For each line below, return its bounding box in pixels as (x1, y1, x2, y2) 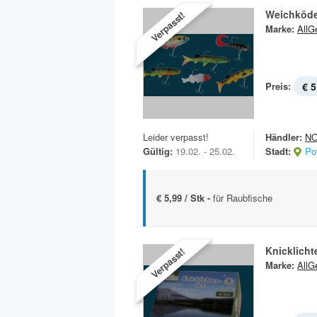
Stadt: (265, 144, 291, 158)
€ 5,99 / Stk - (156, 191, 213, 204)
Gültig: (143, 144, 173, 158)
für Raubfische (213, 191, 272, 204)
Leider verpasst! (143, 130, 209, 144)
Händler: (265, 130, 302, 144)
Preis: (265, 79, 291, 93)
